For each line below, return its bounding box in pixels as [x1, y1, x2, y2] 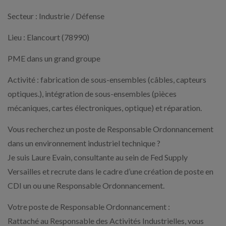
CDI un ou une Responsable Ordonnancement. [8, 180, 164, 190]
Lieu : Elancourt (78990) [8, 32, 89, 42]
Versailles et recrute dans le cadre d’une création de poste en [8, 166, 213, 176]
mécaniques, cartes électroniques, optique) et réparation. [8, 102, 202, 112]
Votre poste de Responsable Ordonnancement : [8, 201, 170, 211]
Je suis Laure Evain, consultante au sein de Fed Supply [8, 152, 188, 162]
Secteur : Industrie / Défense [8, 11, 104, 21]
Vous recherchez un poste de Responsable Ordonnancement [8, 124, 213, 134]
